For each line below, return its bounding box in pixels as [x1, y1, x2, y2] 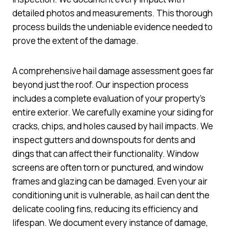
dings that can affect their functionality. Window [12, 148, 199, 159]
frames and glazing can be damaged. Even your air [12, 175, 208, 187]
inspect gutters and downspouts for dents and [12, 134, 195, 146]
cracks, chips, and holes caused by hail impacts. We [12, 120, 213, 132]
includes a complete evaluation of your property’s [12, 93, 205, 104]
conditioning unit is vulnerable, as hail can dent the [12, 189, 210, 201]
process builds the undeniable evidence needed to [12, 21, 213, 33]
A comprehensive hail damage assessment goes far [12, 65, 214, 77]
